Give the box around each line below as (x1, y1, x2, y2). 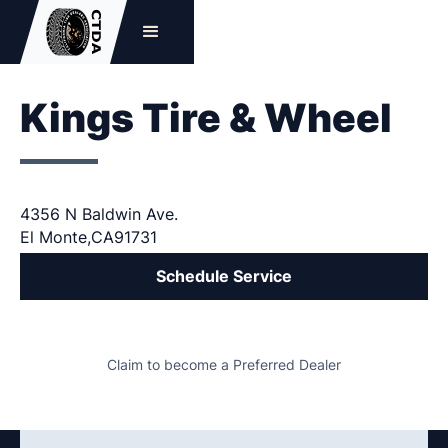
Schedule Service (156, 267, 292, 287)
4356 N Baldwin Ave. (19, 205, 178, 225)
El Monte (19, 228, 87, 248)
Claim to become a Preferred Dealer (107, 356, 341, 373)
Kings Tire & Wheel (19, 94, 392, 143)
